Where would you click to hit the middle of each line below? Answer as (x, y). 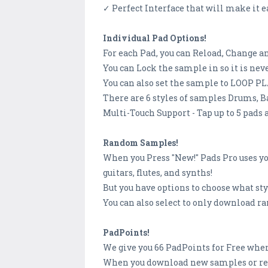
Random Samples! (141, 143)
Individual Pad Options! (155, 38)
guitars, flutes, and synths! (158, 173)
